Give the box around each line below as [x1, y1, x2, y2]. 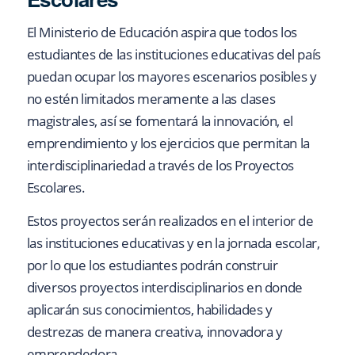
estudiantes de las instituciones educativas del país [26, 44, 321, 63]
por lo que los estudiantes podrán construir [26, 256, 278, 275]
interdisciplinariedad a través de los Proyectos [26, 155, 294, 174]
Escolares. [26, 177, 86, 197]
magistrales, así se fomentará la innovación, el [26, 111, 293, 130]
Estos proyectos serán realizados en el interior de [26, 212, 314, 231]
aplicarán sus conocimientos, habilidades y [26, 300, 273, 319]
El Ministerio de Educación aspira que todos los [26, 22, 297, 41]
